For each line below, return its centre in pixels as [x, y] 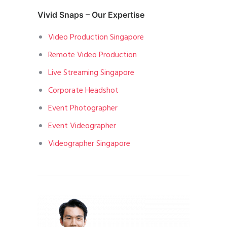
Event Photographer [83, 109]
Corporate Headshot [83, 91]
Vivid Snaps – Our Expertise [91, 15]
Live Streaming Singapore [91, 73]
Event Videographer [82, 126]
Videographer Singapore [89, 144]
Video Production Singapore [96, 38]
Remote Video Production [92, 55]
